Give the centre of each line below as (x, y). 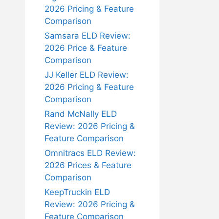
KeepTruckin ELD (77, 192)
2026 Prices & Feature (88, 165)
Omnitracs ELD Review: (90, 153)
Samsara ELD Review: (88, 36)
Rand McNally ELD (81, 114)
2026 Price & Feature (86, 48)
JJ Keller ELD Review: (87, 75)
